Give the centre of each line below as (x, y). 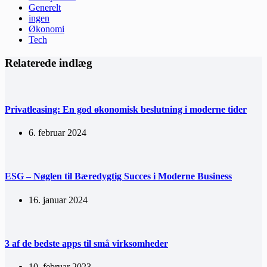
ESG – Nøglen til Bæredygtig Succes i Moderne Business (118, 176)
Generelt (45, 8)
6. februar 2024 (58, 133)
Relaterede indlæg (49, 63)
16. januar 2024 (58, 200)
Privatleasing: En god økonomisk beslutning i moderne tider (126, 109)
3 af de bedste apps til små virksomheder (86, 243)
